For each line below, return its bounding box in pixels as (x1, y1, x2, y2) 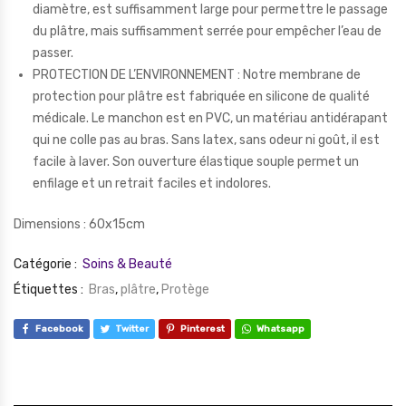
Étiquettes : (14, 281, 86, 297)
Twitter (115, 324, 149, 335)
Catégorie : (14, 256, 80, 272)
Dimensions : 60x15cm (14, 216, 145, 232)
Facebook (35, 324, 83, 335)
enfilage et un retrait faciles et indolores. (33, 175, 271, 191)
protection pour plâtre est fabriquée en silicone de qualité (33, 88, 370, 104)
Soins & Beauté (82, 256, 172, 272)
